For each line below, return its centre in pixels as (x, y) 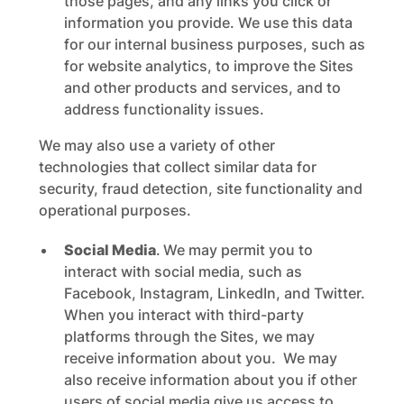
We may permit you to (238, 250)
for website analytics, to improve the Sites (208, 66)
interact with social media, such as (183, 271)
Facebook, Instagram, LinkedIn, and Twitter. (214, 293)
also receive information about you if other (210, 380)
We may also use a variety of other (156, 145)
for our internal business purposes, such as (214, 44)
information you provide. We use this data (208, 23)
